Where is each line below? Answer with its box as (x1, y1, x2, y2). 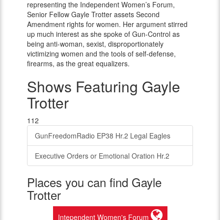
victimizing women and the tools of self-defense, (27, 49, 176, 58)
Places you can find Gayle (27, 173, 162, 191)
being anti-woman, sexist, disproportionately (27, 39, 164, 49)
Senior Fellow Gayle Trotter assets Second (27, 9, 160, 19)
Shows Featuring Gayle (27, 76, 180, 97)
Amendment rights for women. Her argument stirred (27, 19, 188, 29)
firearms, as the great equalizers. (27, 58, 130, 68)
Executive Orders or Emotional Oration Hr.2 (35, 151, 169, 161)
